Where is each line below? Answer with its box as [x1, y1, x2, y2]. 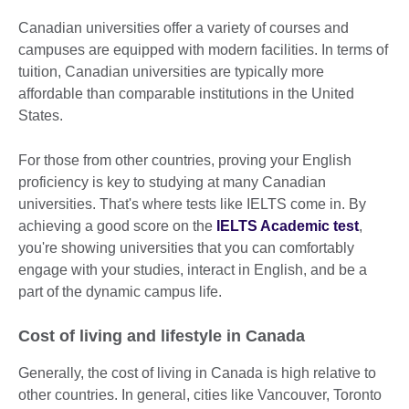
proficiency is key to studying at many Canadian [18, 173, 326, 190]
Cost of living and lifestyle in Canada [18, 326, 309, 345]
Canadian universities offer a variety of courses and [18, 19, 349, 36]
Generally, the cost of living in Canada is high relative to [18, 364, 376, 381]
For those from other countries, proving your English [18, 152, 351, 168]
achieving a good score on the [18, 217, 216, 234]
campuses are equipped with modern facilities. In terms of [18, 41, 388, 58]
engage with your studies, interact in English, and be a [18, 261, 367, 278]
